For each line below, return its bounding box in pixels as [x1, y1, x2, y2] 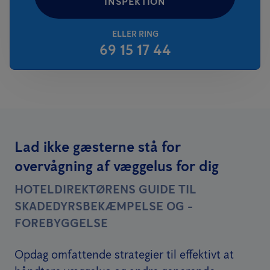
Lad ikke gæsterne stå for [14, 137, 181, 155]
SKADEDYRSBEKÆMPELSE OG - [14, 198, 193, 213]
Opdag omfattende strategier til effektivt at [14, 246, 234, 262]
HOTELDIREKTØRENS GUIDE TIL [14, 181, 196, 196]
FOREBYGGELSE [14, 215, 108, 230]
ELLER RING [111, 28, 159, 39]
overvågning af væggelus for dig [14, 157, 219, 175]
